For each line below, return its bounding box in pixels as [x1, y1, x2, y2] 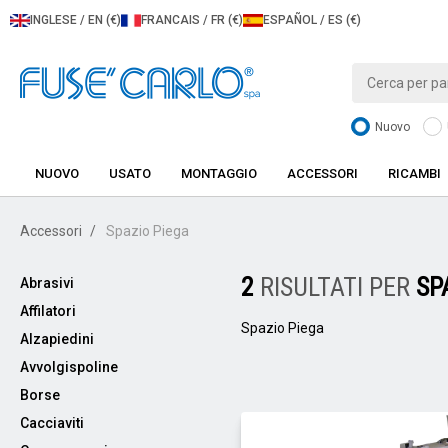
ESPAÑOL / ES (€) [263, 13, 361, 27]
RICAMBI [388, 166, 441, 181]
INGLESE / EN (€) [30, 13, 121, 27]
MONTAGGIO [181, 166, 257, 181]
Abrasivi [20, 275, 74, 291]
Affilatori [20, 303, 76, 319]
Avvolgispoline [20, 359, 118, 375]
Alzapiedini [20, 331, 94, 347]
